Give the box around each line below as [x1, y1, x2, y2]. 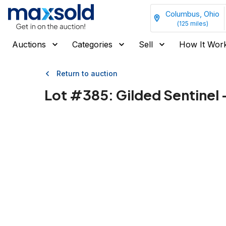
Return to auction [56, 69, 118, 78]
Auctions [12, 39, 46, 49]
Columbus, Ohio [165, 9, 219, 18]
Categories [72, 39, 112, 49]
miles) [188, 19, 208, 27]
